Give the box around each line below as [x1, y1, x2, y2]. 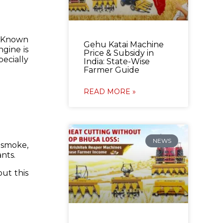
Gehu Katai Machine [83, 39, 164, 49]
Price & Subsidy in [83, 48, 154, 58]
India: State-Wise [83, 56, 150, 66]
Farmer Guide [83, 65, 139, 75]
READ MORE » [83, 87, 136, 96]
